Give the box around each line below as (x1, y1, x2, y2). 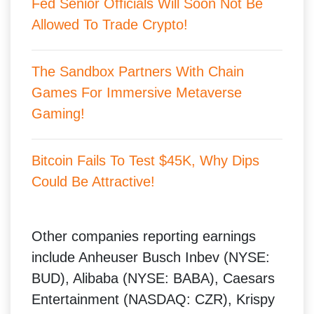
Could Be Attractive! (32, 173, 155, 189)
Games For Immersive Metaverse (32, 84, 242, 100)
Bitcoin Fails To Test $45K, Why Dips (32, 152, 259, 168)
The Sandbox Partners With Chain (32, 63, 244, 79)
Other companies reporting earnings (32, 228, 256, 244)
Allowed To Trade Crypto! (32, 16, 188, 32)
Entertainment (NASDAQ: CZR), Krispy (32, 291, 275, 307)
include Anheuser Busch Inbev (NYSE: (32, 249, 270, 265)
